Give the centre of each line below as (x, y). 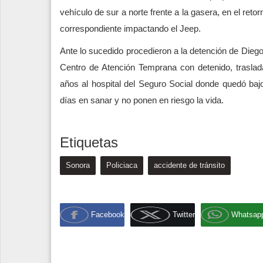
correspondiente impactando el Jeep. (130, 28)
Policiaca (122, 165)
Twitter (184, 215)
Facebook (108, 215)
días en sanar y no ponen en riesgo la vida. (142, 100)
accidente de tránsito (189, 165)
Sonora (78, 165)
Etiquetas (89, 142)
